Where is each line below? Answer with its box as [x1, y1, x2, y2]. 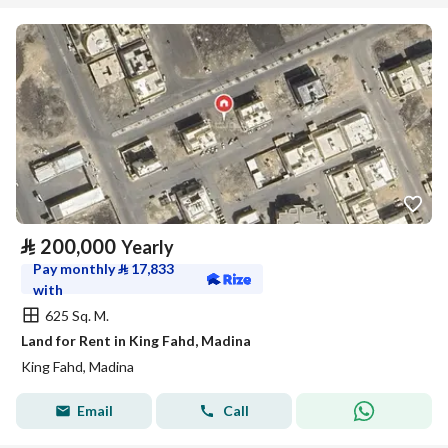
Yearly [121, 236, 174, 258]
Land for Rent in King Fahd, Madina [21, 332, 251, 349]
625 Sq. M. [45, 306, 109, 324]
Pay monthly [33, 260, 118, 277]
